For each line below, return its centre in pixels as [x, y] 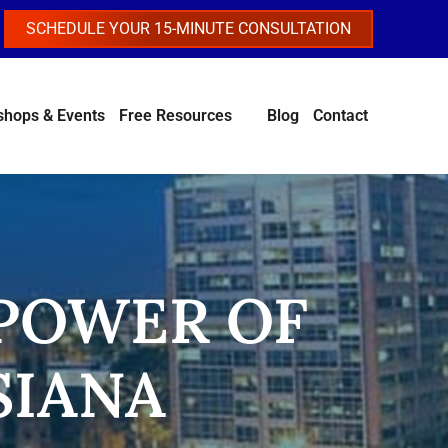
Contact [340, 115]
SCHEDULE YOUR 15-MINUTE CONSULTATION [188, 28]
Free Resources [175, 115]
